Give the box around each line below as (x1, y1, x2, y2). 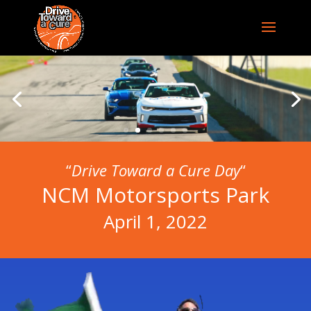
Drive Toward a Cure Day (71, 160, 240, 181)
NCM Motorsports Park (42, 180, 269, 210)
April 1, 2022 (103, 209, 208, 235)
